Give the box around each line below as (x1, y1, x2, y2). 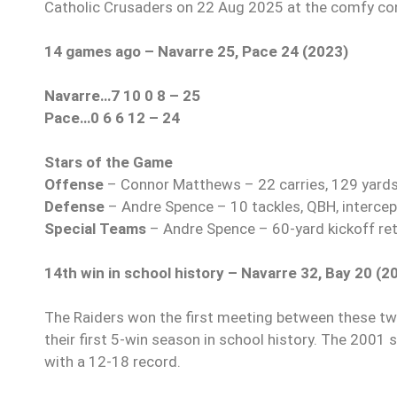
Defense (44, 197, 108, 215)
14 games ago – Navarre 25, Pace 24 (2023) (44, 42, 348, 60)
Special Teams (44, 219, 146, 237)
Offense (44, 175, 107, 193)
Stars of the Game (44, 152, 173, 171)
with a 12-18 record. (44, 352, 181, 370)
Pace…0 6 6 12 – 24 (44, 108, 180, 127)
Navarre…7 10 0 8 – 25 (44, 86, 200, 105)
